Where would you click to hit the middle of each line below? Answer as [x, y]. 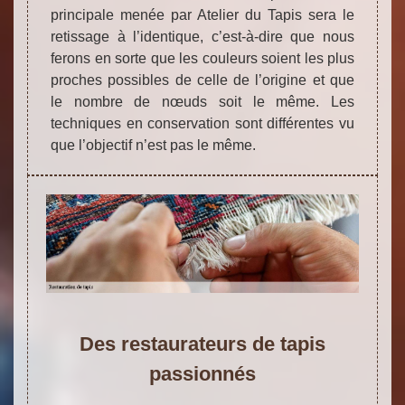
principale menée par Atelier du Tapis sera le [202, 15]
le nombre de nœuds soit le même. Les [202, 102]
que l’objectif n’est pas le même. [153, 146]
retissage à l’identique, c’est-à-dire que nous [202, 37]
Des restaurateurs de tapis [202, 344]
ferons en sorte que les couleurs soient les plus [202, 59]
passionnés [202, 374]
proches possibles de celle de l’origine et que [202, 80]
